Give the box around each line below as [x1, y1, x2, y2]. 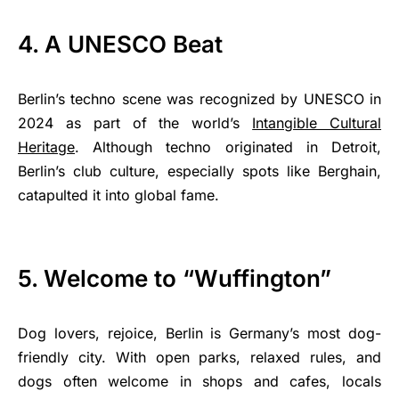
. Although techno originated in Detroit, [75, 138, 381, 156]
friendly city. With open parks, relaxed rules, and [18, 348, 381, 366]
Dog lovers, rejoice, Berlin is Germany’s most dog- [18, 324, 381, 342]
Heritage [18, 138, 75, 156]
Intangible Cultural [252, 114, 382, 132]
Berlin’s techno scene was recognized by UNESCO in [18, 90, 381, 108]
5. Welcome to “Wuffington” [18, 265, 331, 292]
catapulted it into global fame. [18, 186, 219, 204]
